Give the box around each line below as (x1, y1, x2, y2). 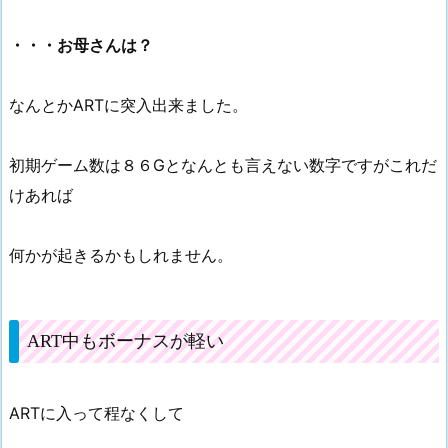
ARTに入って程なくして (9, 402, 184, 423)
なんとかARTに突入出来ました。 (9, 94, 248, 115)
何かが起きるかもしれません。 (9, 244, 233, 265)
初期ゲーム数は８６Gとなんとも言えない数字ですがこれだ (9, 154, 437, 175)
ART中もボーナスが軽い (27, 330, 224, 351)
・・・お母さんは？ (9, 34, 153, 55)
